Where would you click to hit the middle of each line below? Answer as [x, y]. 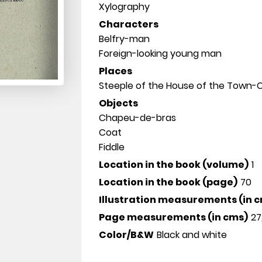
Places [116, 71]
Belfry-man [125, 39]
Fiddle [112, 147]
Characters [129, 24]
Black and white [192, 235]
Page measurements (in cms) [174, 217]
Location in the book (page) [168, 182]
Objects [119, 103]
